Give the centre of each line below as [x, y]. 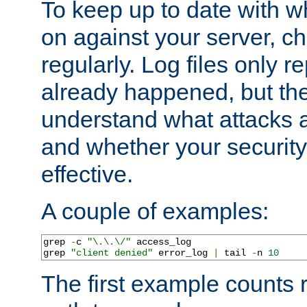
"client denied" [112, 253]
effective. [87, 174]
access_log [161, 242]
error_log [183, 253]
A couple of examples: [155, 211]
